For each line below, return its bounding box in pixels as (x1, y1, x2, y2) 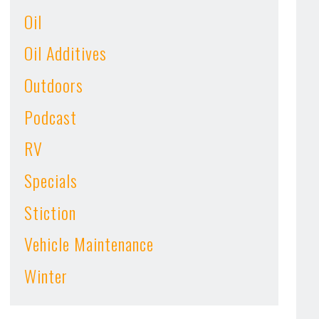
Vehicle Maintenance (24, 231, 154, 257)
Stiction (24, 199, 77, 225)
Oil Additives (24, 40, 107, 66)
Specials (24, 167, 78, 194)
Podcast (24, 103, 78, 130)
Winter (24, 262, 68, 288)
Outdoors (24, 72, 84, 98)
